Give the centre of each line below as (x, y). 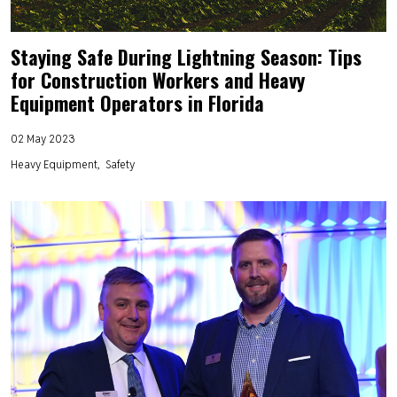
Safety (120, 163)
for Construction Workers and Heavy (158, 79)
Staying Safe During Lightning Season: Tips (186, 56)
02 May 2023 (43, 138)
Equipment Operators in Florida (137, 102)
